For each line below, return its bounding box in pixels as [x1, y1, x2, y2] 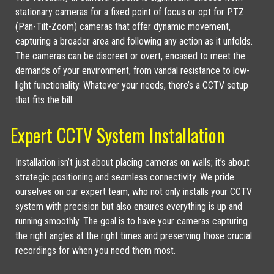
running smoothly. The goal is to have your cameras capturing [15, 215, 248, 227]
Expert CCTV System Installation [10, 121, 225, 149]
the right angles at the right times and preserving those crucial [15, 229, 252, 242]
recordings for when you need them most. [15, 244, 176, 256]
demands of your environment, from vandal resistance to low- [15, 65, 250, 77]
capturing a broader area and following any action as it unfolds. [15, 35, 253, 48]
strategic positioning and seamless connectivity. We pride [15, 171, 234, 183]
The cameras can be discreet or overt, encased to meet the [15, 50, 245, 62]
